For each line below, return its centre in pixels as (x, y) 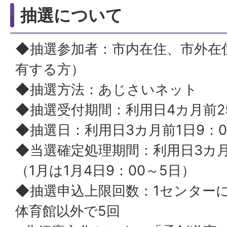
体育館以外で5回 (74, 211)
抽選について (71, 15)
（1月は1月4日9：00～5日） (112, 171)
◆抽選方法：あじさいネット (113, 89)
